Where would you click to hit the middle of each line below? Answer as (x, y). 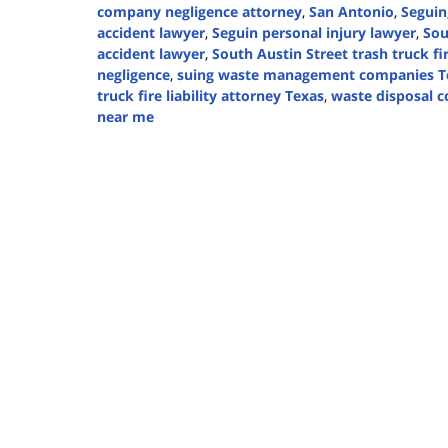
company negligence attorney (199, 12)
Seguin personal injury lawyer (314, 33)
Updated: (127, 137)
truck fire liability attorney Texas (210, 96)
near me (125, 117)
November (131, 158)
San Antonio (351, 12)
